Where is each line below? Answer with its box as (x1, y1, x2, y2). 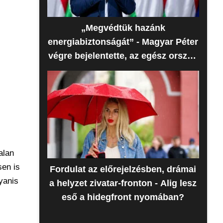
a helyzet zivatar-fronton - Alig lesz (49, 178, 197, 188)
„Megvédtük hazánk (81, 23, 165, 33)
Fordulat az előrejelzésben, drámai (50, 164, 197, 174)
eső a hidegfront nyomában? (62, 192, 185, 202)
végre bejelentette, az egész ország (48, 51, 198, 61)
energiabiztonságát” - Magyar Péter (48, 37, 199, 47)
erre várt (105, 65, 141, 75)
